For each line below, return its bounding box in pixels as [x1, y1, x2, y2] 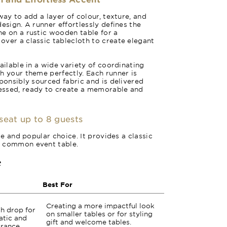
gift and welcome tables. [46, 218, 131, 226]
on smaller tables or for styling [46, 210, 153, 218]
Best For [43, 180, 72, 188]
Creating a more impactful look [46, 202, 155, 210]
